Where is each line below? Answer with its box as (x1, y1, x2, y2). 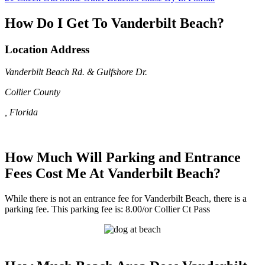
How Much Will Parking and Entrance (5, 150, 241, 166)
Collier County (5, 87, 60, 98)
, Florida (5, 107, 38, 118)
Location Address (5, 43, 89, 56)
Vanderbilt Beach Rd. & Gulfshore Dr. (5, 67, 147, 77)
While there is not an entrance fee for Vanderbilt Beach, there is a (5, 193, 247, 204)
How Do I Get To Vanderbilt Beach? (5, 15, 224, 31)
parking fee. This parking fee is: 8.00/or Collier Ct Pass (5, 204, 210, 215)
